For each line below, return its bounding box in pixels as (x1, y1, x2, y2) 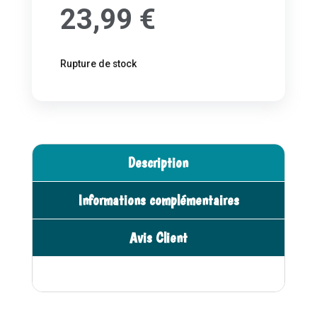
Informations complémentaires (77, 191, 239, 209)
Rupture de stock (59, 58, 137, 70)
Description (128, 154, 189, 172)
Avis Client (129, 229, 188, 247)
